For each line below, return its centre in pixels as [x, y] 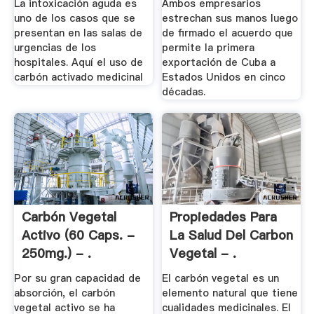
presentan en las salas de [78, 33]
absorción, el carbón [64, 293]
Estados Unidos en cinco [224, 77]
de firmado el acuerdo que [228, 33]
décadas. [184, 91]
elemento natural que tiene [230, 293]
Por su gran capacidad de [77, 278]
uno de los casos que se [74, 18]
